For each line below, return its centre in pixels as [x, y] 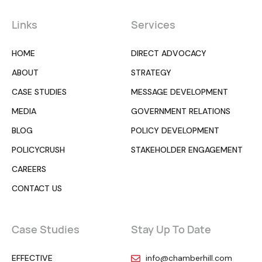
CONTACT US [37, 189]
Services [153, 25]
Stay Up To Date [171, 230]
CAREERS [29, 169]
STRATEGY [151, 73]
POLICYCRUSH [38, 150]
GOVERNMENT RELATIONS [181, 111]
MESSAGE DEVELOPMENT [180, 92]
